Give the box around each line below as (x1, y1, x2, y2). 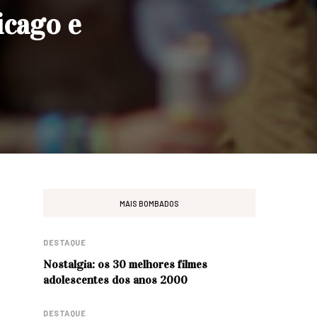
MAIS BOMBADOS (120, 198, 179, 208)
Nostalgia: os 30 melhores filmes (43, 258, 207, 271)
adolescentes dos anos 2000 (43, 273, 188, 287)
